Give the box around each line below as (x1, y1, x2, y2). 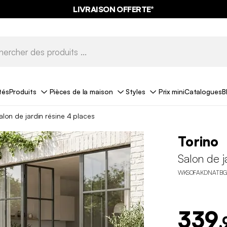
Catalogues (184, 87, 222, 96)
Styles (126, 87, 145, 96)
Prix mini (158, 87, 184, 96)
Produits (9, 87, 36, 96)
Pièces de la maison (49, 87, 113, 96)
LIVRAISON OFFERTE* (73, 4, 154, 14)
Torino (177, 133, 219, 150)
